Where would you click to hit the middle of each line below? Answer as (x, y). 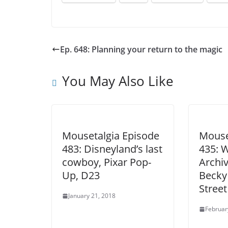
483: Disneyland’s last (112, 149)
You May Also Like (118, 81)
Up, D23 (81, 176)
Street (213, 189)
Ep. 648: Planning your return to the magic (141, 50)
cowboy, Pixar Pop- (107, 162)
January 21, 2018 (92, 196)
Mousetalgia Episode (111, 136)
